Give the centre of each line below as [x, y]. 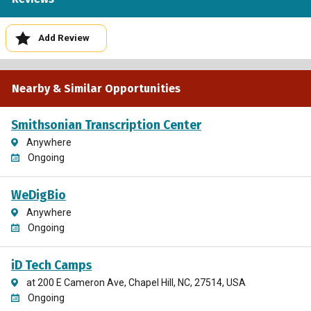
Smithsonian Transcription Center [106, 125]
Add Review [64, 38]
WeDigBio [39, 195]
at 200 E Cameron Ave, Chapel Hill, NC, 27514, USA [136, 282]
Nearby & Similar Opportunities [96, 88]
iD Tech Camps [51, 265]
